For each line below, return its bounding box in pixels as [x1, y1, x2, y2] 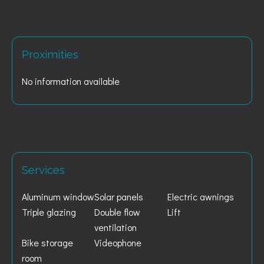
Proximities [22, 48, 78, 61]
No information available [22, 75, 120, 87]
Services [22, 163, 65, 176]
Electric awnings [167, 190, 234, 203]
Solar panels [94, 190, 144, 203]
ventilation [94, 221, 137, 233]
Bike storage [22, 236, 73, 249]
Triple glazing [22, 206, 76, 218]
